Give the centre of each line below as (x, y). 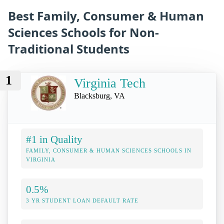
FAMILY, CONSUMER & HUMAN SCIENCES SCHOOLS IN (109, 151)
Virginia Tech (110, 83)
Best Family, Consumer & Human (106, 15)
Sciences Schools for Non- (83, 32)
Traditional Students (69, 48)
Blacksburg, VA (99, 96)
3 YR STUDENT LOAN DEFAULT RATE (82, 201)
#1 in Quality (54, 139)
